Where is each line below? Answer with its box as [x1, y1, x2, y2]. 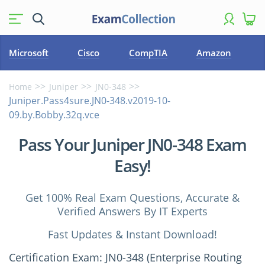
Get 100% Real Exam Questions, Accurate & [25, 190, 240, 205]
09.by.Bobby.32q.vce [9, 108, 99, 121]
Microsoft [9, 47, 49, 59]
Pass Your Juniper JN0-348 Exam [18, 133, 247, 156]
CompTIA [128, 47, 167, 59]
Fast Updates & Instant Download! [48, 227, 217, 241]
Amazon [196, 47, 232, 59]
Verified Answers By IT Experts [57, 204, 208, 218]
